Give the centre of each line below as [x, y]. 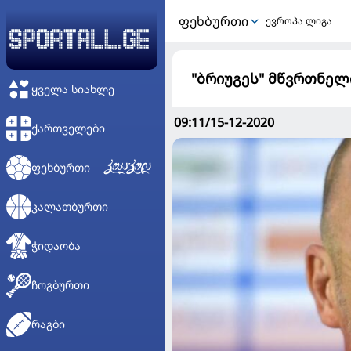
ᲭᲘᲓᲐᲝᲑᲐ [56, 246]
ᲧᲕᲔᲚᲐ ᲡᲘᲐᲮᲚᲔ [73, 89]
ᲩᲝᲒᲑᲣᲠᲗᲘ [60, 285]
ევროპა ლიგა [299, 21]
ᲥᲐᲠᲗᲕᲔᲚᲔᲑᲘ [68, 128]
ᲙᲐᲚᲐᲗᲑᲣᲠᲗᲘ [70, 206]
